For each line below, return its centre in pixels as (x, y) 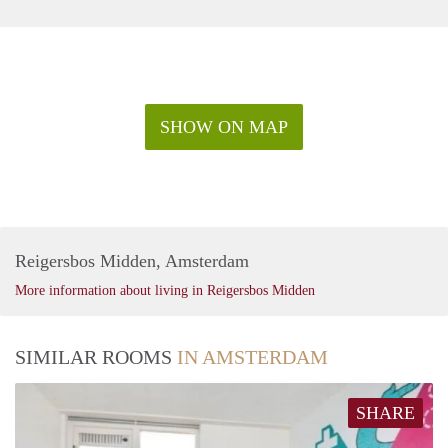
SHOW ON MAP (224, 126)
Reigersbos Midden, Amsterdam (132, 260)
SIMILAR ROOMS (96, 356)
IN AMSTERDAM (252, 356)
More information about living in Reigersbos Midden (165, 290)
